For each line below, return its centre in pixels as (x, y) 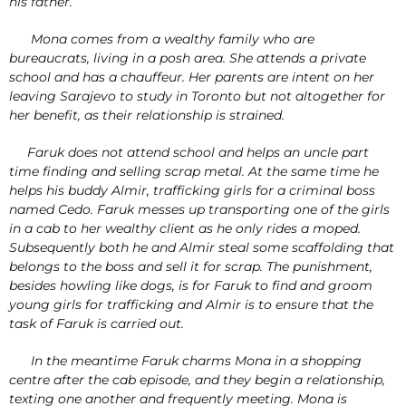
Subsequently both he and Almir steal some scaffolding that (202, 247)
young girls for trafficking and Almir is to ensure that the (191, 304)
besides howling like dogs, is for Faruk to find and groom (191, 285)
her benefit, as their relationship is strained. (147, 115)
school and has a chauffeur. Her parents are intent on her (192, 77)
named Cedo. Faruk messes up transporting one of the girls (199, 209)
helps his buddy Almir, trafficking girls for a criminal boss (192, 190)
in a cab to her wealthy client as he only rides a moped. (185, 228)
